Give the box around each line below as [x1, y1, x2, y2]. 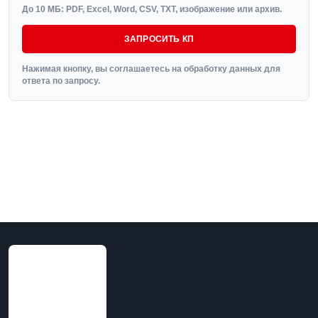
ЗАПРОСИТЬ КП [124, 34, 194, 44]
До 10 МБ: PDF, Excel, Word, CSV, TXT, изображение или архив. [22, 4, 282, 14]
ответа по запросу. [22, 76, 100, 86]
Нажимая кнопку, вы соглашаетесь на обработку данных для [22, 64, 280, 74]
